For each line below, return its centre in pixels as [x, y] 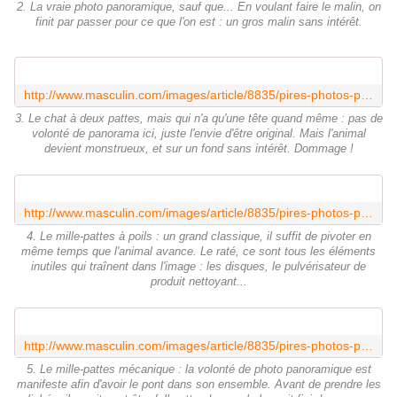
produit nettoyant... [198, 282]
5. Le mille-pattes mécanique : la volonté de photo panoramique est [198, 370]
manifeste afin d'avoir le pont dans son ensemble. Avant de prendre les [198, 385]
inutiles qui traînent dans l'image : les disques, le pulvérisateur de [198, 267]
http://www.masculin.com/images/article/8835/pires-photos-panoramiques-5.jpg [367, 346]
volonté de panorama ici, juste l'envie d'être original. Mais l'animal [198, 134]
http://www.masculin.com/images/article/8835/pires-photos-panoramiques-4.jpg [367, 213]
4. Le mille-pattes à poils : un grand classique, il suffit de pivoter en [198, 237]
